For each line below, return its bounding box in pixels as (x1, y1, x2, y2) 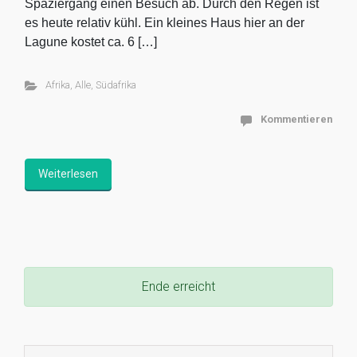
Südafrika (95, 78, 136, 91)
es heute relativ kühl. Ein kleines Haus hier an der (25, 15, 304, 29)
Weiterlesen (38, 167, 98, 180)
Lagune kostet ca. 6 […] (25, 34, 157, 49)
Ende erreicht (142, 278, 215, 294)
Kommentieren (261, 112, 332, 125)
